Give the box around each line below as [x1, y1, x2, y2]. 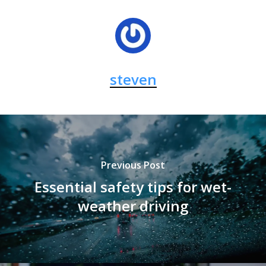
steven [109, 69, 157, 89]
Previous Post [101, 158, 165, 172]
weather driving [78, 195, 188, 216]
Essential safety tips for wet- [34, 176, 232, 197]
